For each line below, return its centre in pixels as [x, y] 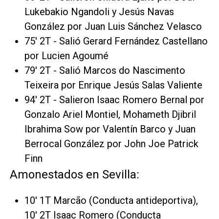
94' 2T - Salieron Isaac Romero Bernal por [114, 100]
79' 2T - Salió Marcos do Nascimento [105, 71]
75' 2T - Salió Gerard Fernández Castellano [116, 41]
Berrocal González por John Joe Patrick [111, 144]
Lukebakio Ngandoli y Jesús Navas [99, 12]
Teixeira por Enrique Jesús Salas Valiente [113, 85]
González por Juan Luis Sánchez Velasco [113, 27]
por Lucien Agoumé [66, 56]
